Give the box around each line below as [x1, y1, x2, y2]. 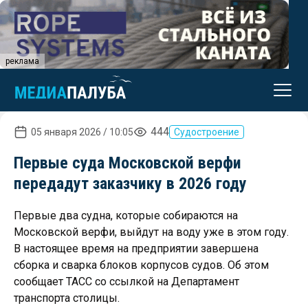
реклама [5, 56, 39, 66]
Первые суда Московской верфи [14, 153, 241, 173]
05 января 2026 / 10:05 [31, 126, 133, 137]
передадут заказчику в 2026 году [14, 174, 247, 193]
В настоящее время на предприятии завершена [14, 242, 258, 255]
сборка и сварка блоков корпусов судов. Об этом [14, 258, 269, 272]
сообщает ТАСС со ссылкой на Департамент [14, 275, 239, 288]
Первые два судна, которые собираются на [14, 209, 238, 222]
